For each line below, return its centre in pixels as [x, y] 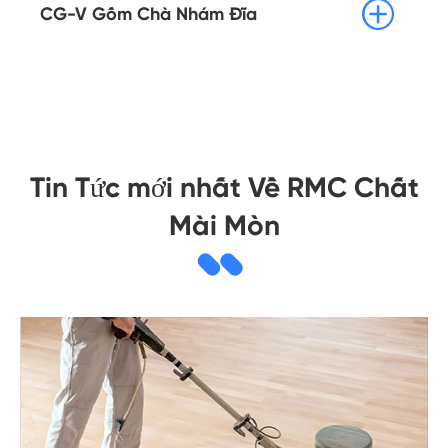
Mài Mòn [224, 225]
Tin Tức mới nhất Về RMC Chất [224, 187]
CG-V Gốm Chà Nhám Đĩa [148, 13]
